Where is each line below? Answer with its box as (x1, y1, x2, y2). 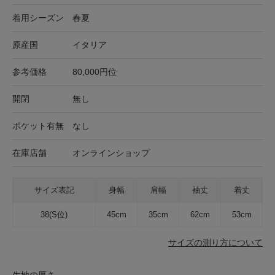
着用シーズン (12, 12, 64, 23)
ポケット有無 (12, 120, 64, 131)
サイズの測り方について (168, 237, 263, 247)
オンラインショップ (72, 147, 150, 158)
